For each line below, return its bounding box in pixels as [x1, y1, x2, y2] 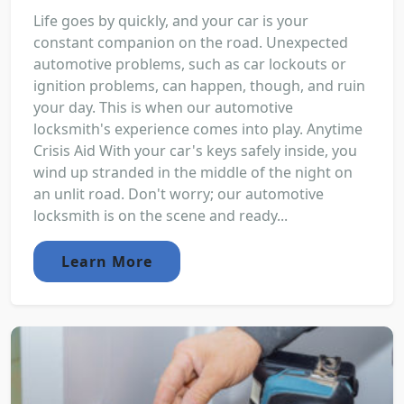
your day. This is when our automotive [33, 96, 293, 117]
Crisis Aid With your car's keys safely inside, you [33, 140, 357, 161]
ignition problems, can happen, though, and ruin [33, 75, 365, 96]
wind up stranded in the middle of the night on [33, 161, 353, 182]
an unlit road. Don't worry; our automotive [33, 183, 324, 204]
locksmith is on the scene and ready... [33, 205, 288, 225]
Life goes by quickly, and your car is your [33, 10, 308, 31]
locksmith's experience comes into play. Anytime [33, 118, 363, 139]
